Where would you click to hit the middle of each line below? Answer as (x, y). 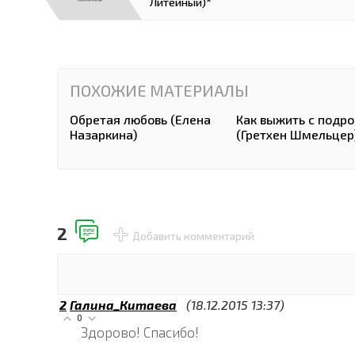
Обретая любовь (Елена (140, 119)
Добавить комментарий (193, 236)
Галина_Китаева (123, 304)
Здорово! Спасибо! (140, 332)
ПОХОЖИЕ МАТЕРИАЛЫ (159, 90)
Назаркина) (103, 134)
